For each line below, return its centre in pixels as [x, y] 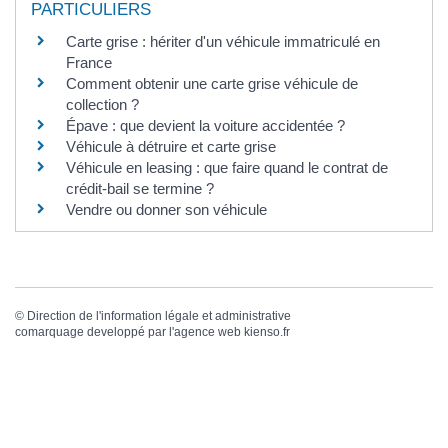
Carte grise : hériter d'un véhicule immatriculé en [223, 42]
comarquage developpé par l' [94, 332]
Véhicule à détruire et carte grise [171, 147]
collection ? [102, 105]
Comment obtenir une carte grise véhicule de [212, 84]
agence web [207, 332]
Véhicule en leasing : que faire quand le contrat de [227, 168]
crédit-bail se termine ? [140, 189]
